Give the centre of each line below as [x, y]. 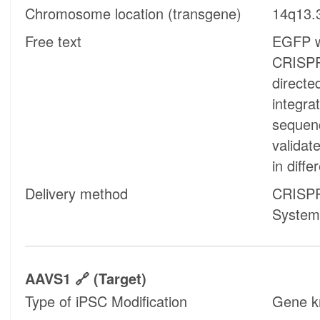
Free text [54, 41]
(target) [118, 278]
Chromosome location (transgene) [134, 13]
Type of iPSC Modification [106, 301]
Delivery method [77, 193]
